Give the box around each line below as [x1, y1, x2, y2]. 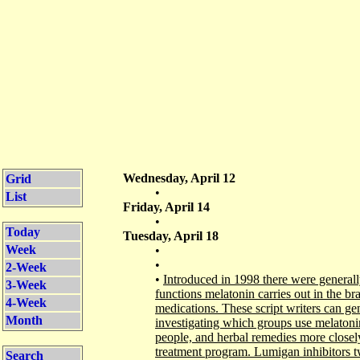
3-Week [6, 278, 47, 292]
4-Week [6, 296, 47, 309]
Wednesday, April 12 [123, 171, 235, 185]
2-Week [6, 260, 47, 274]
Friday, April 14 [123, 200, 210, 214]
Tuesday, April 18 [123, 229, 219, 243]
